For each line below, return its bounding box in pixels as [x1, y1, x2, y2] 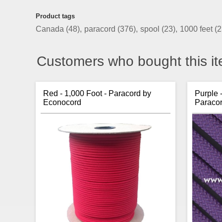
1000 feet [180, 24, 215, 33]
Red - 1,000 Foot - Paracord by [43, 89, 151, 98]
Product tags [36, 12, 75, 20]
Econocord [43, 98, 81, 107]
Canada [36, 24, 66, 33]
